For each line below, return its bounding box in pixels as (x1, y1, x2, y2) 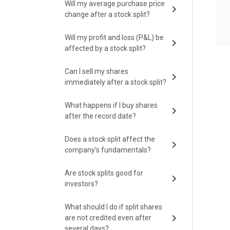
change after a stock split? (65, 10, 150, 18)
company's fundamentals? (65, 146, 151, 154)
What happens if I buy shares (65, 101, 158, 109)
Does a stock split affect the (65, 135, 155, 143)
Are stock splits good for (65, 169, 143, 177)
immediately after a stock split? (65, 78, 166, 86)
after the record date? (65, 112, 136, 120)
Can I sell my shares (65, 67, 128, 75)
